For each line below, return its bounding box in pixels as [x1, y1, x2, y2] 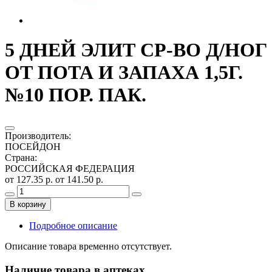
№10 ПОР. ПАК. [5, 84, 146, 106]
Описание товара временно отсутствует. [5, 240, 172, 251]
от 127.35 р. [5, 174, 55, 185]
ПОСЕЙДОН [5, 141, 61, 152]
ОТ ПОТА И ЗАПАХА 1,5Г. [5, 61, 243, 84]
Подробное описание [29, 220, 117, 231]
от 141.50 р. [55, 174, 103, 185]
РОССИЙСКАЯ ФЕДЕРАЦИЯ [5, 163, 135, 174]
